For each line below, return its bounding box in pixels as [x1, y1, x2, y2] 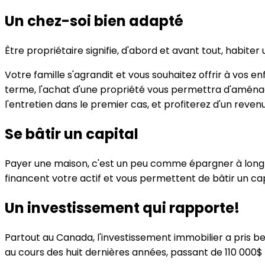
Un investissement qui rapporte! [5, 198, 240, 218]
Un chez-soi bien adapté [5, 11, 183, 31]
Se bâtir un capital [5, 124, 138, 144]
